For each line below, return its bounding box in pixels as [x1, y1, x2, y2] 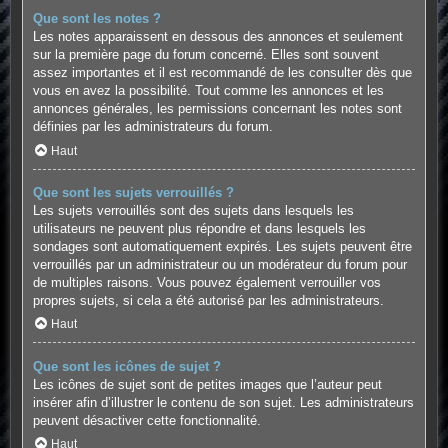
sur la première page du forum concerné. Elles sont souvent [32, 47, 379, 63]
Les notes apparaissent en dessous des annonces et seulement [32, 29, 403, 45]
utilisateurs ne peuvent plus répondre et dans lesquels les [32, 220, 366, 236]
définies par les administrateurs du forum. [32, 119, 273, 135]
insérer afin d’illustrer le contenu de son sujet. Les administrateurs [32, 394, 414, 410]
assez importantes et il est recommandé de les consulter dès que [32, 65, 412, 81]
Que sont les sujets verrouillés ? [32, 184, 234, 200]
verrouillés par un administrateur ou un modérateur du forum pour [32, 256, 407, 272]
